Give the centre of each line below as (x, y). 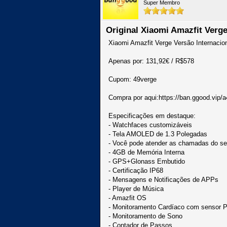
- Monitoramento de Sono (145, 216)
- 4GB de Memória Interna (146, 152)
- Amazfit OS (127, 198)
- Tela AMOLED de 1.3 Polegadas (158, 134)
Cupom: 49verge (133, 79)
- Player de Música (136, 189)
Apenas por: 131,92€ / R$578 (151, 61)
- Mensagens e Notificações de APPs (163, 180)
